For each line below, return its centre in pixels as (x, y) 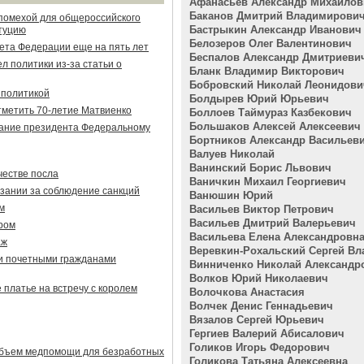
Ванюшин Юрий (231, 195)
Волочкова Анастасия (247, 292)
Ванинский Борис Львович (260, 168)
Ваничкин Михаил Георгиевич (268, 182)
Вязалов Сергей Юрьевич (257, 320)
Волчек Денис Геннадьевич (261, 306)
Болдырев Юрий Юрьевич (259, 99)
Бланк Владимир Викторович (267, 71)
